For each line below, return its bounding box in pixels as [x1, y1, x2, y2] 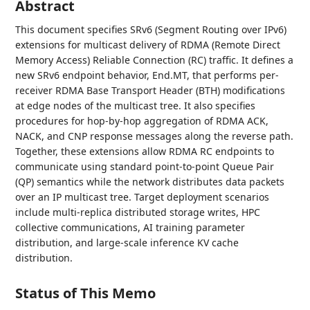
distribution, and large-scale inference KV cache [15, 236, 239, 249]
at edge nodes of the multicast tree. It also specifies [15, 99, 256, 112]
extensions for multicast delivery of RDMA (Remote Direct [15, 38, 281, 51]
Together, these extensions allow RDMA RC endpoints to [15, 145, 275, 158]
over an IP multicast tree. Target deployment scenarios [15, 190, 270, 203]
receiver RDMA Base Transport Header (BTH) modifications [15, 84, 286, 97]
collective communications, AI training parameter [15, 221, 246, 234]
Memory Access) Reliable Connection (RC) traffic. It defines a [15, 53, 294, 66]
